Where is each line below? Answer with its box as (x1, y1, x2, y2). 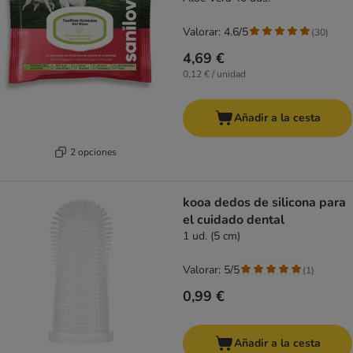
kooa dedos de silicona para (183, 194, 346, 212)
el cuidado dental (183, 211, 284, 229)
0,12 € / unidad (183, 68, 246, 81)
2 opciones (70, 145, 117, 158)
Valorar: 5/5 (183, 262, 240, 278)
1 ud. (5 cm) (183, 229, 240, 244)
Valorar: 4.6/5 (183, 24, 248, 40)
